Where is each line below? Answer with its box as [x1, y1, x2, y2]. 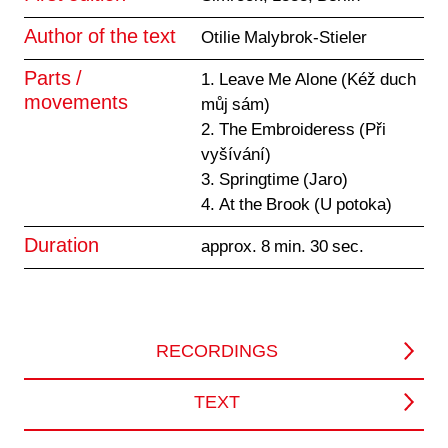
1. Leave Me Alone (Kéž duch [200, 72, 416, 89]
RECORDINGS [155, 344, 278, 362]
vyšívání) [200, 147, 271, 164]
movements [24, 94, 128, 114]
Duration [24, 237, 99, 257]
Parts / [24, 70, 82, 90]
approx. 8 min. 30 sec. [200, 239, 364, 256]
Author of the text [24, 28, 176, 48]
